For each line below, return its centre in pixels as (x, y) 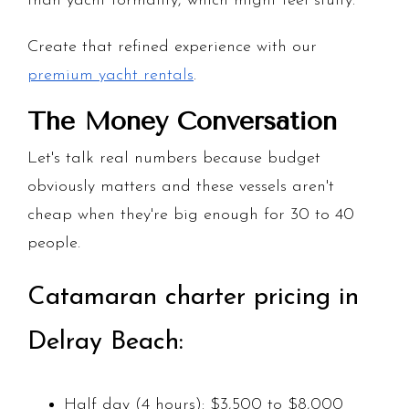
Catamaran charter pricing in (193, 298)
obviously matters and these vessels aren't (181, 187)
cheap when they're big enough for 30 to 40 (191, 215)
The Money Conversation (182, 121)
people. (54, 244)
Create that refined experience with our (172, 47)
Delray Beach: (105, 343)
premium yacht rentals (110, 76)
